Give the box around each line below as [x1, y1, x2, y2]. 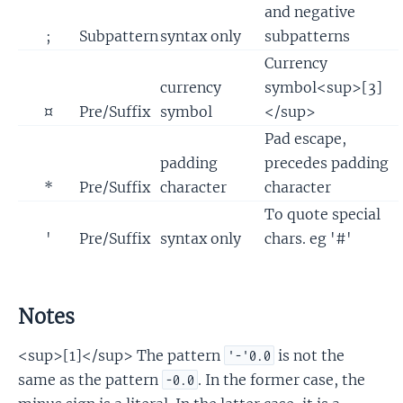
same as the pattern [18, 370, 162, 389]
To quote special [264, 204, 381, 223]
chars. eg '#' [264, 228, 352, 247]
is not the [274, 345, 345, 364]
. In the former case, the [198, 370, 366, 389]
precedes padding [264, 153, 389, 172]
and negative [264, 2, 355, 21]
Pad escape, [264, 129, 346, 148]
